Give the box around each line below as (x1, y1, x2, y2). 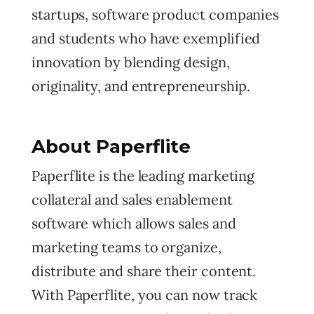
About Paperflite (32, 135, 191, 158)
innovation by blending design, (32, 53, 230, 71)
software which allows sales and (32, 214, 236, 232)
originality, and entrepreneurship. (32, 77, 251, 95)
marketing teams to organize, (32, 238, 221, 256)
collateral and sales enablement (32, 191, 233, 208)
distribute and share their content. (32, 262, 257, 280)
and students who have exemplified (32, 29, 261, 47)
